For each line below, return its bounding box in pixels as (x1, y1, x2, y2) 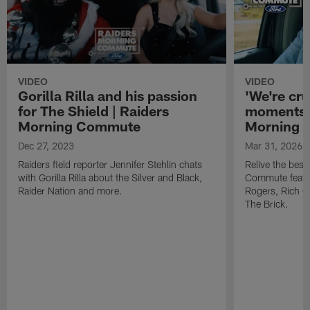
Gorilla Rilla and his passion (18, 87, 198, 104)
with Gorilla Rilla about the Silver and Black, (18, 172, 203, 184)
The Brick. (244, 198, 289, 210)
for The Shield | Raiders (18, 102, 170, 120)
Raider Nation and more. (18, 185, 123, 197)
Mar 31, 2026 (244, 140, 302, 152)
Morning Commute (18, 118, 141, 135)
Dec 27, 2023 (18, 140, 75, 152)
